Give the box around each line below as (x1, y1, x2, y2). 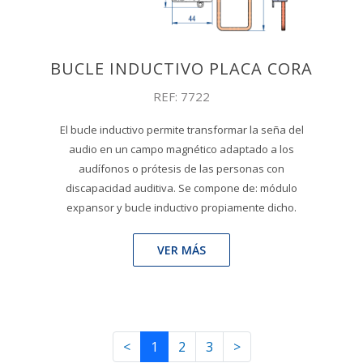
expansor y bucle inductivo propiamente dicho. (66, 199, 297, 215)
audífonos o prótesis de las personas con (79, 160, 284, 176)
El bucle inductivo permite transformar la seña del (59, 122, 304, 137)
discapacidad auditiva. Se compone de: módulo (66, 180, 297, 195)
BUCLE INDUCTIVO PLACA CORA (50, 57, 313, 79)
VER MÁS (157, 241, 206, 258)
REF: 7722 (153, 88, 210, 105)
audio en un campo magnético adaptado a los (69, 141, 294, 156)
